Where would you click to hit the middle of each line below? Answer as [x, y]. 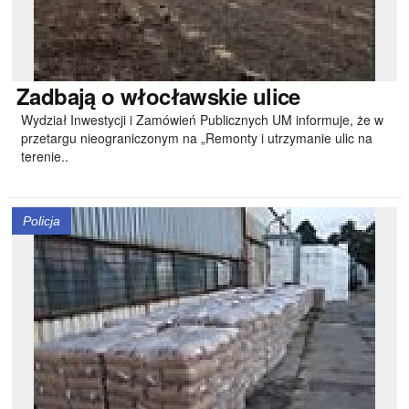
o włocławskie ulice [198, 96]
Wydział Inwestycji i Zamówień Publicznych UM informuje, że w [202, 120]
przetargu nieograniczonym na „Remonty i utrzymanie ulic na [197, 138]
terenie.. [45, 156]
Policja [42, 221]
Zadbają [56, 96]
